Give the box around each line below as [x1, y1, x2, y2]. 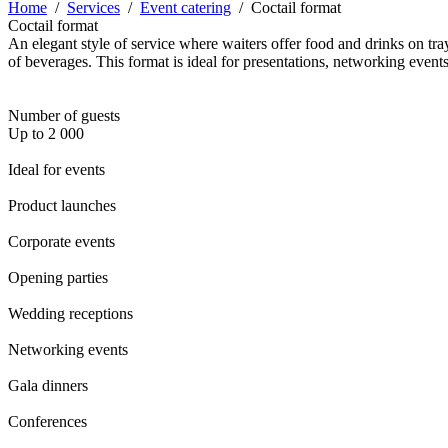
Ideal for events [8, 161, 105, 178]
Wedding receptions [8, 305, 133, 322]
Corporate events [8, 233, 115, 250]
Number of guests [8, 107, 120, 124]
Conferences [8, 413, 87, 430]
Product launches [8, 197, 116, 214]
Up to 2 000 [8, 125, 84, 142]
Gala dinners [8, 377, 88, 394]
